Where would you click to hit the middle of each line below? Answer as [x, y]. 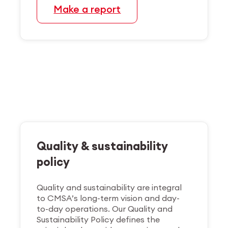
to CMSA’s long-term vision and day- [108, 198]
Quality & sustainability [103, 146]
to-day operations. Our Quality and [105, 208]
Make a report [87, 9]
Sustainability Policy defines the [98, 219]
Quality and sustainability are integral [109, 187]
